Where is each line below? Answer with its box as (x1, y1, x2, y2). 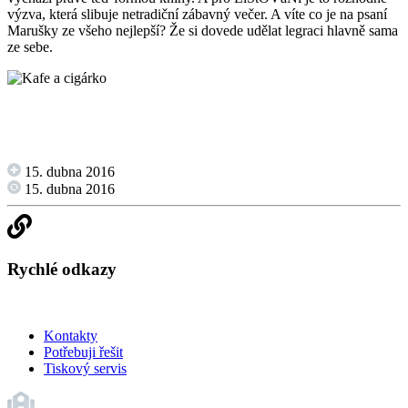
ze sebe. (7, 39, 53, 56)
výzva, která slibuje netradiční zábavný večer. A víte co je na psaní (7, 6, 387, 23)
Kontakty (44, 327, 97, 343)
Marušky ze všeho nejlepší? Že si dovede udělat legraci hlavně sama (7, 23, 398, 39)
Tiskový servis (44, 360, 127, 376)
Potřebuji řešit (44, 343, 123, 360)
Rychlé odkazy (7, 259, 117, 279)
